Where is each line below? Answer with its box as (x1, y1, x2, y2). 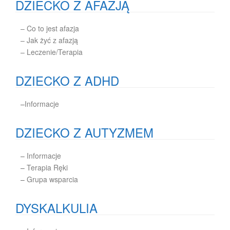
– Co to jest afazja (21, 23, 79, 33)
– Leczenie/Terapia (21, 47, 83, 57)
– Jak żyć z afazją (21, 35, 78, 45)
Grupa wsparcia (27, 174, 78, 184)
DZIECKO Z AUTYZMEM (15, 123, 154, 141)
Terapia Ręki (27, 162, 68, 172)
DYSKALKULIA (15, 199, 98, 217)
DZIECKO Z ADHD (15, 71, 119, 89)
